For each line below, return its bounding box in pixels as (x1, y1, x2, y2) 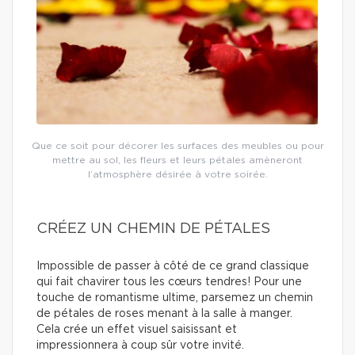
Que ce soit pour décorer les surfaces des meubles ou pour (31, 141, 324, 151)
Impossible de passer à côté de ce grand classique (36, 261, 309, 273)
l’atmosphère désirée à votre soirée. (87, 170, 268, 180)
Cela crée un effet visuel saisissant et (36, 324, 237, 336)
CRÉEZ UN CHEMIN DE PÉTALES (36, 222, 270, 237)
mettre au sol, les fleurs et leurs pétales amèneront (52, 155, 303, 166)
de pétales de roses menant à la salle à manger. (36, 308, 292, 320)
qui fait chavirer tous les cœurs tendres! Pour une (36, 277, 302, 288)
